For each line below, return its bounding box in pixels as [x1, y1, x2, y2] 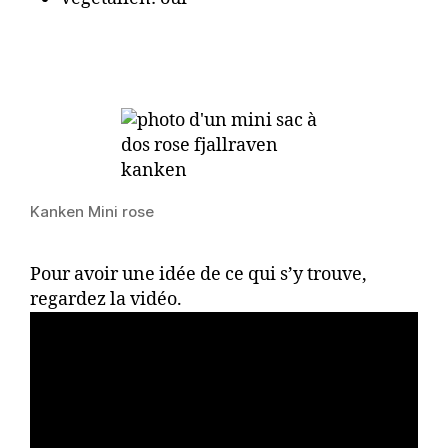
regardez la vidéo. [30, 288, 182, 311]
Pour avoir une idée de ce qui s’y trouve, [30, 263, 367, 286]
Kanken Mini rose [30, 202, 154, 221]
